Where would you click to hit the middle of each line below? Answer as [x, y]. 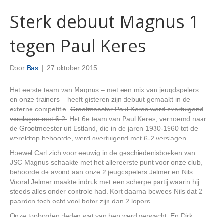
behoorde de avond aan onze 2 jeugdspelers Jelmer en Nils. [102, 172]
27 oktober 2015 [72, 68]
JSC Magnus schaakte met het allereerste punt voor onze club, [106, 162]
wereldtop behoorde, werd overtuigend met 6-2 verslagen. [99, 138]
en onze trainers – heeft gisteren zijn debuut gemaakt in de [100, 99]
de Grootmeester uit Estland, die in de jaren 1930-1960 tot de [104, 128]
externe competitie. [40, 109]
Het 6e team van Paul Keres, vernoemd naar [137, 119]
